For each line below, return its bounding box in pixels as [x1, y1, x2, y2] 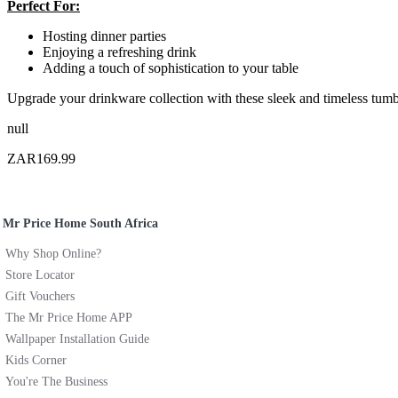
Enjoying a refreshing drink [43, 44, 196, 60]
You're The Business [5, 374, 107, 388]
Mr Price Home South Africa [3, 216, 158, 230]
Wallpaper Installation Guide [5, 331, 149, 346]
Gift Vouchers [5, 289, 75, 303]
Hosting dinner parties [43, 28, 166, 44]
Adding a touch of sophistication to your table [43, 60, 298, 76]
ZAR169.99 [7, 150, 76, 166]
